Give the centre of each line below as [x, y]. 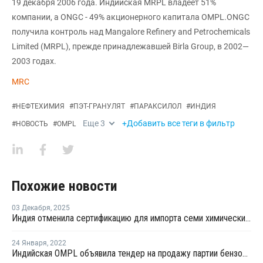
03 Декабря [31, 208]
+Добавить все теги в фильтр [178, 123]
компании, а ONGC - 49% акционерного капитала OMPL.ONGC [131, 17]
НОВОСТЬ [32, 124]
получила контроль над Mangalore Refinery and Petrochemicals [131, 32]
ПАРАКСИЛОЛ [158, 106]
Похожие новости [65, 186]
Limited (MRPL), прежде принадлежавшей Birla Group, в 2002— [130, 46]
